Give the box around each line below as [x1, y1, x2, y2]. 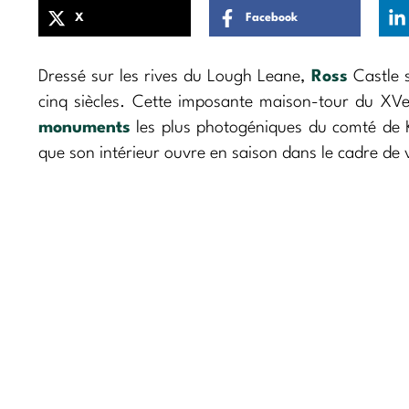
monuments [38, 119, 131, 136]
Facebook [245, 12, 298, 25]
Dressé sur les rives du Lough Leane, [38, 68, 311, 85]
